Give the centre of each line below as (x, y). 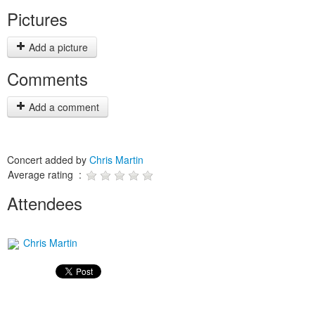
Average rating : (46, 174)
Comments (47, 78)
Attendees (45, 203)
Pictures (37, 19)
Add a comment (63, 107)
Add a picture (57, 47)
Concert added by (48, 160)
